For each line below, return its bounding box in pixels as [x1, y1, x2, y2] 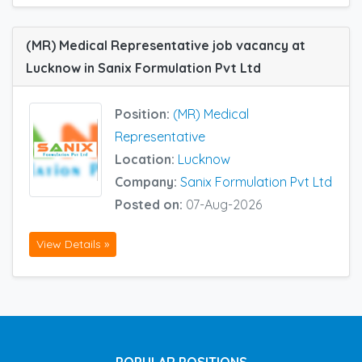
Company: [115, 173, 180, 190]
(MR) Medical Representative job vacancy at [26, 36, 305, 53]
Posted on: [115, 196, 186, 213]
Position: [115, 105, 173, 122]
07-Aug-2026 [186, 196, 262, 213]
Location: [115, 150, 178, 167]
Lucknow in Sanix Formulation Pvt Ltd [26, 59, 261, 76]
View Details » [36, 237, 109, 252]
